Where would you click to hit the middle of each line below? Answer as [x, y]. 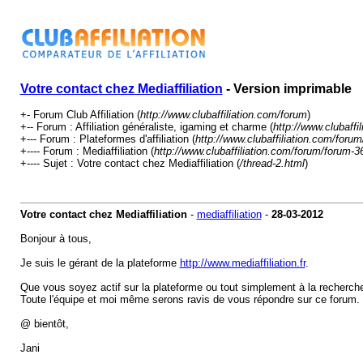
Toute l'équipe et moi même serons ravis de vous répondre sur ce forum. [190, 299]
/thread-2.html [272, 163]
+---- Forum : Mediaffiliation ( [87, 151]
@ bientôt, [44, 324]
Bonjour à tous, [56, 239]
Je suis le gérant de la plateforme [100, 263]
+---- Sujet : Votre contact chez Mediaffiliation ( [130, 163]
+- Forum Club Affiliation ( [80, 115]
